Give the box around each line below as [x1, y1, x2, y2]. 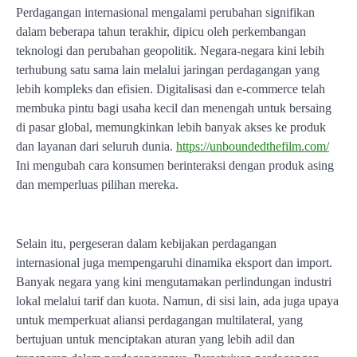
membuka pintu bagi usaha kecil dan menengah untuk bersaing [16, 100, 331, 115]
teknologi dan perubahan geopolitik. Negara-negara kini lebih [16, 43, 324, 57]
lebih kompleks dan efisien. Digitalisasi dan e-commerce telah [16, 81, 325, 96]
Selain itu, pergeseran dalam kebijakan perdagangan [16, 236, 277, 250]
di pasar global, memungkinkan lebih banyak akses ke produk [16, 120, 326, 134]
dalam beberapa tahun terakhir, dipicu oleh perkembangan [16, 24, 306, 38]
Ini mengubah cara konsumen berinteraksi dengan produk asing [16, 158, 334, 172]
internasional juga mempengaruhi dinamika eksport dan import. [16, 255, 332, 269]
